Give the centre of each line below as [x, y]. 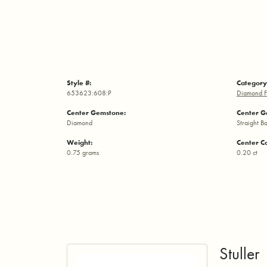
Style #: [79, 83]
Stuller [239, 253]
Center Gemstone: [96, 112]
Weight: [80, 142]
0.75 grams [83, 152]
